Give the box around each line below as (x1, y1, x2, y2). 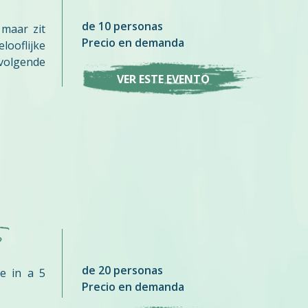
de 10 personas (82, 19, 164, 34)
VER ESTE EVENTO (116, 71, 210, 87)
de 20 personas (82, 263, 164, 278)
